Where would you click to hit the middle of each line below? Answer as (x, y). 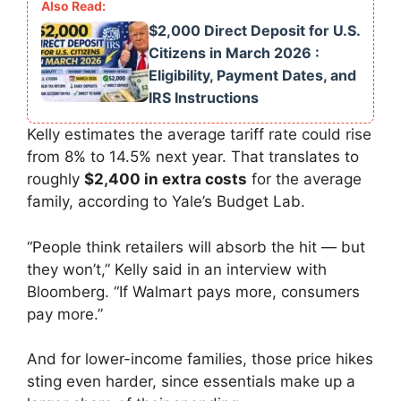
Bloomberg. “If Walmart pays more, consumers (193, 291)
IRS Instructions (204, 98)
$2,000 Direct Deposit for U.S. (254, 31)
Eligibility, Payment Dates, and (252, 76)
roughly (55, 179)
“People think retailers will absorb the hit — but (196, 247)
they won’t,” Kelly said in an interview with (177, 269)
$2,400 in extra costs (166, 179)
